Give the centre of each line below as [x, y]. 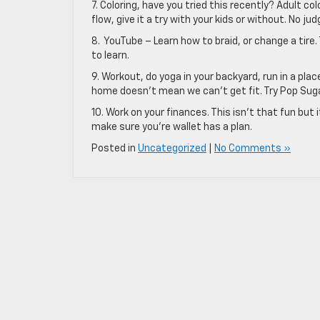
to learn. [110, 56]
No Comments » [252, 149]
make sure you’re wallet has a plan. [172, 127]
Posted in [115, 149]
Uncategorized [172, 149]
